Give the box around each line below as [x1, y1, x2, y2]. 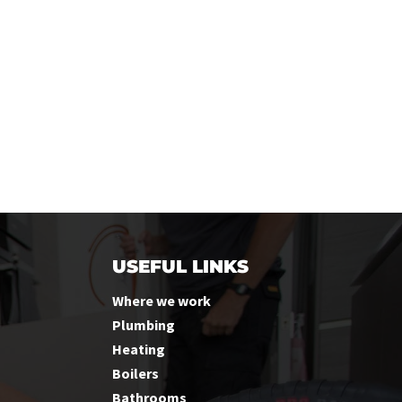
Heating [111, 340, 165, 358]
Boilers [111, 364, 159, 382]
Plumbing [111, 316, 175, 334]
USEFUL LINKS [111, 256, 249, 277]
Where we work [111, 292, 211, 310]
